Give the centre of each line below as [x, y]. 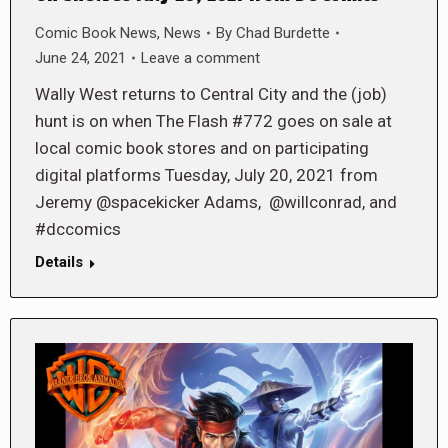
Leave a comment [200, 57]
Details [59, 261]
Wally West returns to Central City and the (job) [211, 93]
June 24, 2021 [80, 57]
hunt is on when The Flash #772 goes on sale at [213, 120]
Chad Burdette [283, 32]
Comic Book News [96, 32]
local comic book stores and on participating [202, 147]
